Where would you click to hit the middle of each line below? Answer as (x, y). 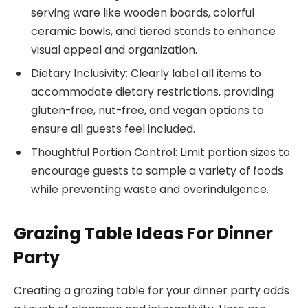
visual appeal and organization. (114, 50)
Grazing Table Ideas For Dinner (143, 233)
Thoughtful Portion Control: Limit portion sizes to (161, 153)
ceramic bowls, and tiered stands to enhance (153, 32)
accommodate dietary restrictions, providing (152, 92)
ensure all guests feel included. (113, 129)
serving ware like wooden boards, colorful (143, 13)
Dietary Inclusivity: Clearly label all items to (146, 74)
